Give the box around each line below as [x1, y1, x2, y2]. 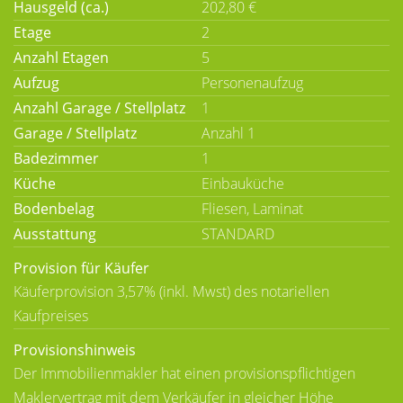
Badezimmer [13, 148, 99, 168]
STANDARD [201, 224, 274, 244]
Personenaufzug [201, 73, 303, 93]
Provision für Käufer [13, 258, 149, 278]
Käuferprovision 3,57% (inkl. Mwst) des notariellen [13, 282, 329, 301]
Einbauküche [201, 174, 284, 193]
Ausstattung [13, 224, 96, 244]
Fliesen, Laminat [201, 199, 303, 219]
